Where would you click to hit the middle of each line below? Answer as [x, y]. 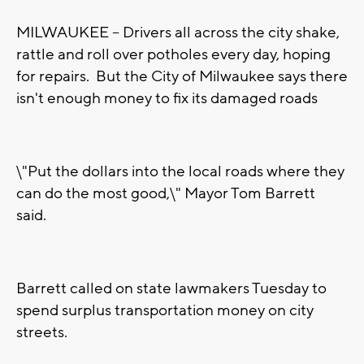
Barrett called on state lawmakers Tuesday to [171, 289]
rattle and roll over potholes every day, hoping [173, 55]
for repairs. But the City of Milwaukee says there [182, 77]
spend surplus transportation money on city [165, 311]
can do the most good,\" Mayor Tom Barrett [166, 194]
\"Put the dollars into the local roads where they [180, 172]
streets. [42, 333]
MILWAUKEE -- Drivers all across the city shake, [178, 33]
